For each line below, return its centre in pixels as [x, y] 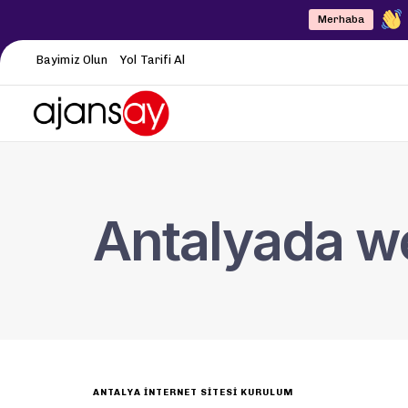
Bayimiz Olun [72, 59]
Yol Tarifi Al [153, 59]
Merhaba [342, 20]
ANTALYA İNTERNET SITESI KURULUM [193, 393]
